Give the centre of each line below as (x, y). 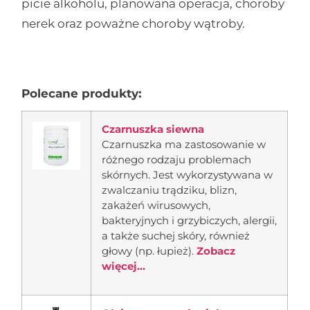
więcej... (124, 266)
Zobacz (216, 251)
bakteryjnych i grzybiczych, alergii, (190, 221)
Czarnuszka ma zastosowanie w (184, 145)
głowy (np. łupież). (149, 251)
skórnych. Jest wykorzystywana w (188, 175)
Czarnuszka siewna (153, 129)
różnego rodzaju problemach (177, 160)
